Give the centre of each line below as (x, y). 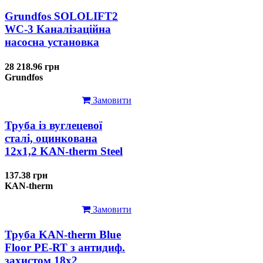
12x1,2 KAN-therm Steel (64, 151)
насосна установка (52, 42)
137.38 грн (26, 176)
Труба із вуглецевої (53, 126)
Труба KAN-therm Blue (63, 234)
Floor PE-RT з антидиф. (65, 247)
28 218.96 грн (32, 66)
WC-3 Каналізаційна (58, 29)
